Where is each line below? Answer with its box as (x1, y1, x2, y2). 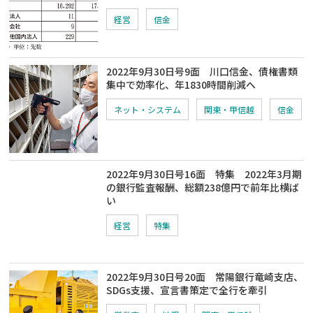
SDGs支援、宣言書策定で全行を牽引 (106, 283, 268, 298)
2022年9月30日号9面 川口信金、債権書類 (106, 64, 298, 78)
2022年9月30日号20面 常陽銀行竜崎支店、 (106, 270, 304, 284)
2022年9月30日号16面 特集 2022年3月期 (106, 166, 303, 181)
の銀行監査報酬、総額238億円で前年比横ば (106, 180, 300, 194)
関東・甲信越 (204, 103, 255, 115)
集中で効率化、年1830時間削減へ (106, 77, 256, 92)
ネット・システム (114, 103, 182, 115)
